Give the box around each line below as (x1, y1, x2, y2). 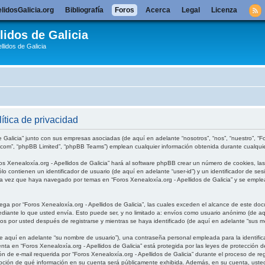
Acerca (145, 5, 170, 14)
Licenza (211, 5, 237, 14)
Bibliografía (64, 5, 104, 14)
